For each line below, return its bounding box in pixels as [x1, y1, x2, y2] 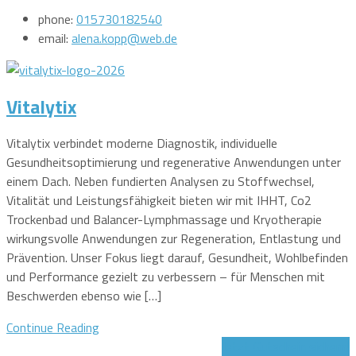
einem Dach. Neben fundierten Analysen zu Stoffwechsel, [6, 171, 315, 191]
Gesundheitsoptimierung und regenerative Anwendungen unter [6, 152, 341, 172]
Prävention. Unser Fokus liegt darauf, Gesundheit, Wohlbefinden [6, 247, 348, 267]
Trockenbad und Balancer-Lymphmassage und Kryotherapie [6, 209, 322, 229]
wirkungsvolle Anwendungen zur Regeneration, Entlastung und [6, 228, 341, 248]
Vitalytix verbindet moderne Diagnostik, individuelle [6, 133, 277, 153]
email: [38, 28, 72, 48]
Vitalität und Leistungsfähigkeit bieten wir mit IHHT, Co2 [6, 190, 311, 210]
